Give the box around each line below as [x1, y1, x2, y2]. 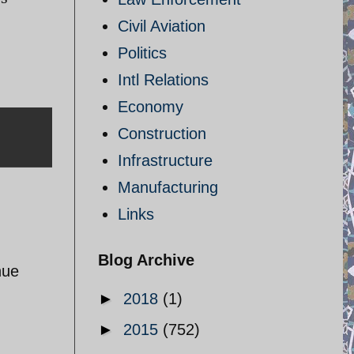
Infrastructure [118, 152, 213, 169]
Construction [118, 125, 206, 142]
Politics [118, 44, 167, 62]
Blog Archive [98, 251, 194, 269]
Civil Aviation [118, 17, 205, 35]
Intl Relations [118, 71, 209, 88]
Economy [118, 98, 183, 115]
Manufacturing [118, 179, 218, 196]
